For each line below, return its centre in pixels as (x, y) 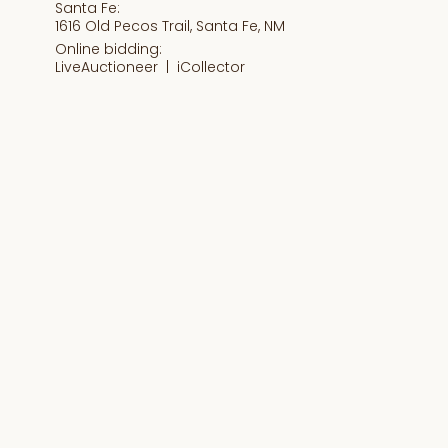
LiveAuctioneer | (116, 67)
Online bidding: (109, 49)
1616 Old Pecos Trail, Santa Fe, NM (170, 26)
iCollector (211, 67)
